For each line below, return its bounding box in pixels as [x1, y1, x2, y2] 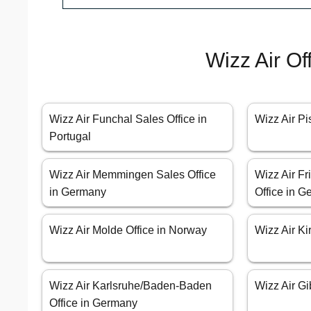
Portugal [49, 131, 91, 143]
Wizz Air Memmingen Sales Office [49, 169, 216, 181]
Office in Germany [49, 297, 137, 310]
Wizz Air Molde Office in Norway [49, 224, 207, 237]
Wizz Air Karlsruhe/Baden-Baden [49, 280, 212, 292]
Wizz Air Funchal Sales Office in [49, 113, 207, 126]
